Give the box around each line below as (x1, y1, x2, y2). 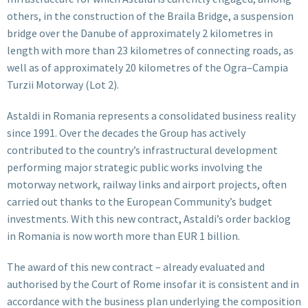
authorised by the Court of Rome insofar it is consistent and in (7, 276, 299, 291)
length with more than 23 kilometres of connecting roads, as (7, 43, 294, 57)
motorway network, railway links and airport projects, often (7, 177, 287, 191)
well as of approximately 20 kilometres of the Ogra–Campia (7, 60, 288, 74)
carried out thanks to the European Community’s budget (7, 194, 272, 208)
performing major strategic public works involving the (7, 159, 263, 174)
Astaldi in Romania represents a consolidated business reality (7, 108, 296, 122)
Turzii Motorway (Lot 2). (7, 77, 119, 91)
